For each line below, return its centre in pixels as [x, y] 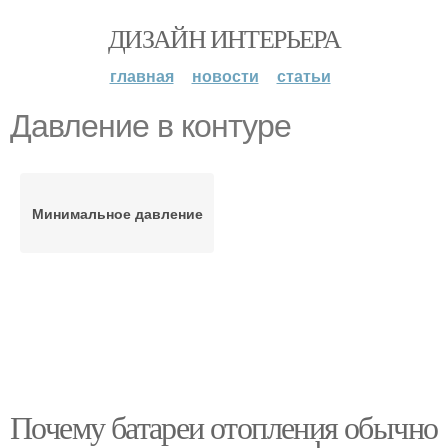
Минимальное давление [117, 213]
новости [225, 75]
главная [141, 75]
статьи [303, 75]
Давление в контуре [150, 126]
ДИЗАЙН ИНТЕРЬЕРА [224, 38]
